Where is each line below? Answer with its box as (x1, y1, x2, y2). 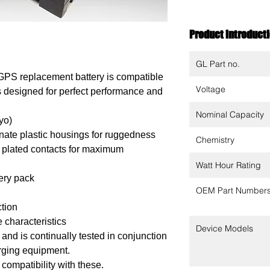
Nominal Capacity (196, 109, 264, 120)
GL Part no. (196, 58, 240, 69)
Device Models (196, 223, 253, 234)
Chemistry (196, 134, 234, 145)
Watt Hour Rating (196, 160, 261, 171)
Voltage (196, 84, 225, 95)
